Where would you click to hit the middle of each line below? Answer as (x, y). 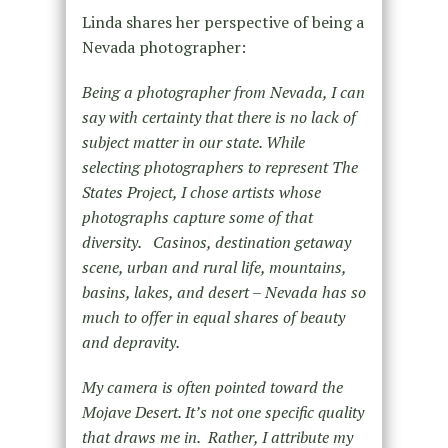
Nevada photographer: (163, 47)
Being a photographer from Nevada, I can (223, 92)
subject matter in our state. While (193, 142)
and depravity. (130, 342)
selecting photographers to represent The (219, 167)
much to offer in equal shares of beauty (213, 317)
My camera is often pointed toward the (212, 387)
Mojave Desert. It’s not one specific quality (222, 412)
